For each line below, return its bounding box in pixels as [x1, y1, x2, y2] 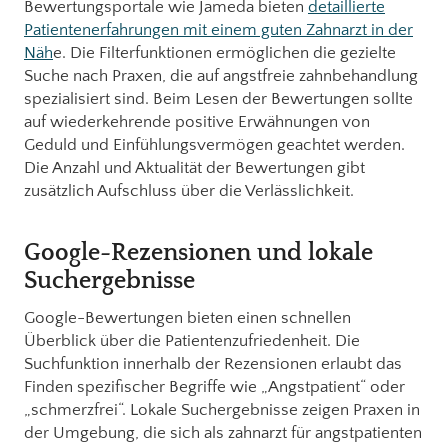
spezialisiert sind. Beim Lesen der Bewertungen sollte [24, 89, 413, 108]
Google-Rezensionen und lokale [24, 239, 373, 266]
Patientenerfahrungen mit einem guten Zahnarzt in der [24, 20, 413, 39]
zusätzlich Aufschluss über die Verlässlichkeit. [24, 181, 354, 200]
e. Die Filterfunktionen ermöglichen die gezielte [53, 43, 396, 62]
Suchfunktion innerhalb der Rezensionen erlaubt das [24, 354, 402, 373]
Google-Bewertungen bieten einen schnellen [24, 308, 351, 327]
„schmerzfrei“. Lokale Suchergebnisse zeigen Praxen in [24, 400, 420, 419]
